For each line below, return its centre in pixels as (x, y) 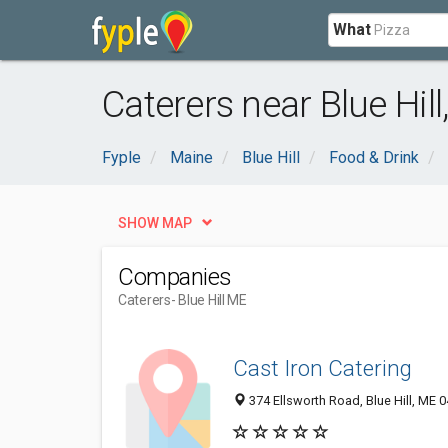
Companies (175, 277)
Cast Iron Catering (322, 368)
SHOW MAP (155, 223)
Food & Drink (374, 157)
